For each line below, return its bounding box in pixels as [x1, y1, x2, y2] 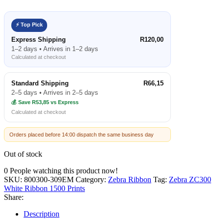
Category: [76, 175, 106, 184]
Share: [4, 192, 24, 201]
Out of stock [4, 149, 42, 158]
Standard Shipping [11, 79, 69, 87]
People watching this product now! [10, 166, 118, 175]
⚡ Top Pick [16, 21, 43, 27]
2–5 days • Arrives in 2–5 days [11, 88, 98, 96]
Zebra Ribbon [108, 175, 151, 184]
